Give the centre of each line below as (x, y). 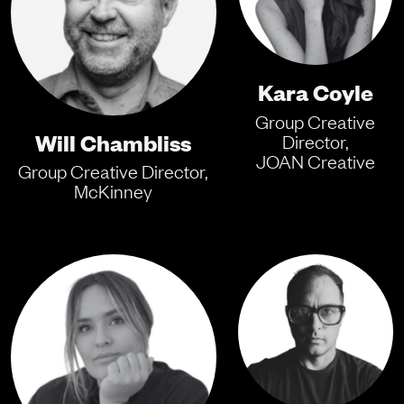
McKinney (114, 192)
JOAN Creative (315, 161)
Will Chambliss (114, 141)
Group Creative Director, (114, 172)
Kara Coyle (315, 92)
